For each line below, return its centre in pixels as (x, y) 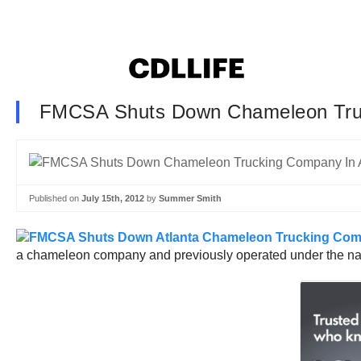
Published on (55, 198)
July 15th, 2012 (113, 198)
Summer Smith (190, 198)
